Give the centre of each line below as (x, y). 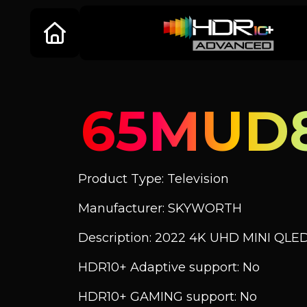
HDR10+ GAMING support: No (168, 297)
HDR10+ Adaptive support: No (169, 267)
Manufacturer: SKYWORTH (160, 208)
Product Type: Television (153, 179)
